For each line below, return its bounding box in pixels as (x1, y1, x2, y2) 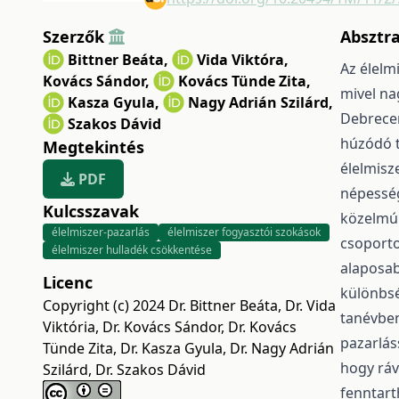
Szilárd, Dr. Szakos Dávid (43, 359, 206, 379)
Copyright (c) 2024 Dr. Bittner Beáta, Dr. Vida (43, 295, 336, 315)
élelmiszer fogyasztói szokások (167, 224, 321, 240)
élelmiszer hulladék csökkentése (52, 241, 212, 257)
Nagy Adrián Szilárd (188, 92, 329, 112)
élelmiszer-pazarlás (52, 224, 150, 240)
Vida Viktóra (197, 49, 284, 69)
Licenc (43, 271, 93, 293)
